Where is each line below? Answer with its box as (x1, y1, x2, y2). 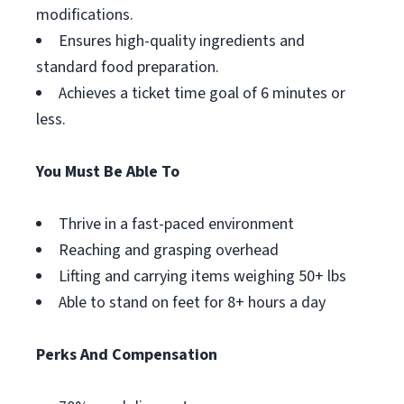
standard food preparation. (36, 56, 219, 78)
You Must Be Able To (36, 161, 179, 183)
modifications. (36, 4, 133, 26)
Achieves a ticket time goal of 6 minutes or (59, 82, 345, 105)
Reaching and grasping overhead (59, 239, 279, 262)
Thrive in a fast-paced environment (59, 213, 294, 235)
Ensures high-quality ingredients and (59, 30, 305, 52)
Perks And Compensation (36, 344, 217, 366)
